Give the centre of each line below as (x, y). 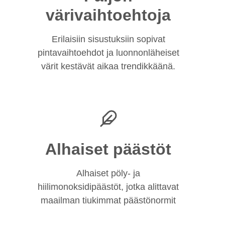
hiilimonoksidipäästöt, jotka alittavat (108, 187)
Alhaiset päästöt (108, 149)
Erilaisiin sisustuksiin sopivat (108, 39)
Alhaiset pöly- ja (108, 173)
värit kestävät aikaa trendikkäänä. (108, 66)
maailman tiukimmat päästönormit (108, 200)
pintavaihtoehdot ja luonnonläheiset (108, 52)
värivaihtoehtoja (108, 15)
